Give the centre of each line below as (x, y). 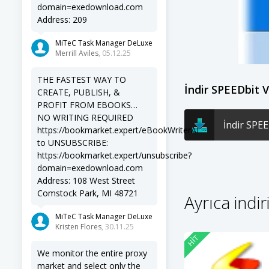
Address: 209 (62, 20)
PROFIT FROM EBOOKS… (87, 105)
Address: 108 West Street (86, 180)
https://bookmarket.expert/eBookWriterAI (118, 130)
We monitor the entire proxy (92, 253)
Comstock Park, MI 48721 (88, 193)
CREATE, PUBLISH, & (79, 92)
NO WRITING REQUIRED (85, 117)
